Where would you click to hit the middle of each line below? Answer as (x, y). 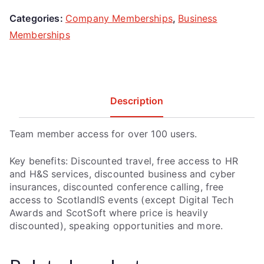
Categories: (37, 18)
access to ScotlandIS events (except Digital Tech (121, 199)
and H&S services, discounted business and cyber (123, 174)
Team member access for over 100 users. (103, 133)
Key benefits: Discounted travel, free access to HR (124, 161)
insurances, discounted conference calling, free (117, 187)
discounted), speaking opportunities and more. (116, 225)
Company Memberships (119, 18)
